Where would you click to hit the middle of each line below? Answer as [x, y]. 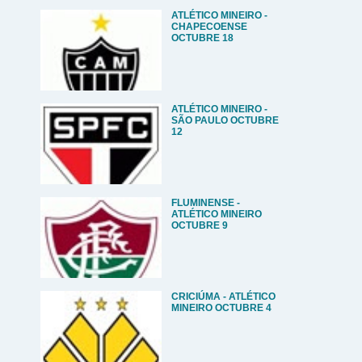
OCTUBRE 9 [200, 225]
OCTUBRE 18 [202, 38]
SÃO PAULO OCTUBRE [225, 120]
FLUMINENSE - [206, 203]
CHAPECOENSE [209, 27]
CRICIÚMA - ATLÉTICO [223, 297]
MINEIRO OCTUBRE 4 [221, 308]
